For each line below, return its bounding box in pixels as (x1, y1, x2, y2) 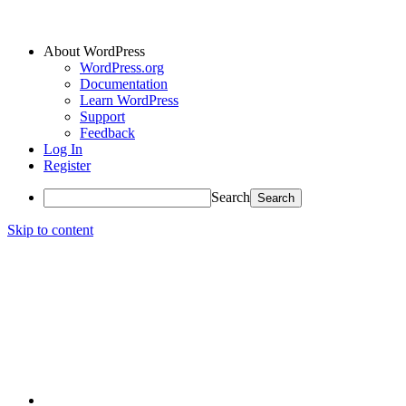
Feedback (80, 125, 135, 140)
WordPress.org (80, 60, 164, 75)
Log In (43, 141, 82, 157)
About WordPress (43, 43, 145, 59)
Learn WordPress (80, 92, 179, 108)
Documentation (80, 76, 168, 92)
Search (211, 189, 250, 205)
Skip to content (7, 222, 93, 237)
